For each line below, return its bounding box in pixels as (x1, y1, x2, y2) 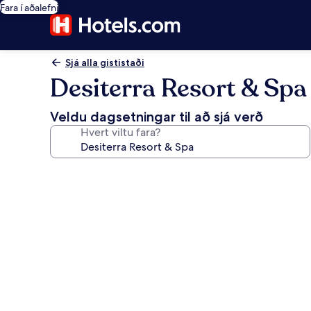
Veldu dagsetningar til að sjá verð (50, 108, 263, 125)
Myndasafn (49, 163, 140, 183)
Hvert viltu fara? (81, 125, 160, 140)
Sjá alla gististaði (65, 56, 144, 69)
